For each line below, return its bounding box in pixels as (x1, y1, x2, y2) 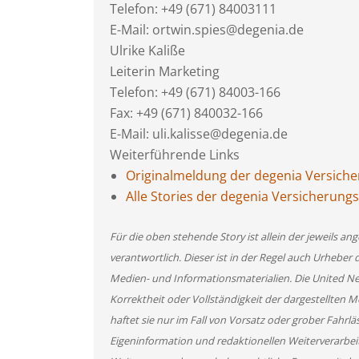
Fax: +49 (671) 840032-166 (110, 104, 263, 122)
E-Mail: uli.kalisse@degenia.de (110, 125, 288, 143)
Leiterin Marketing (110, 63, 220, 80)
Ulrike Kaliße (110, 42, 185, 59)
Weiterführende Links (110, 146, 240, 163)
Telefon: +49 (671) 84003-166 (110, 83, 280, 101)
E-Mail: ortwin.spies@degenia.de (110, 21, 304, 38)
